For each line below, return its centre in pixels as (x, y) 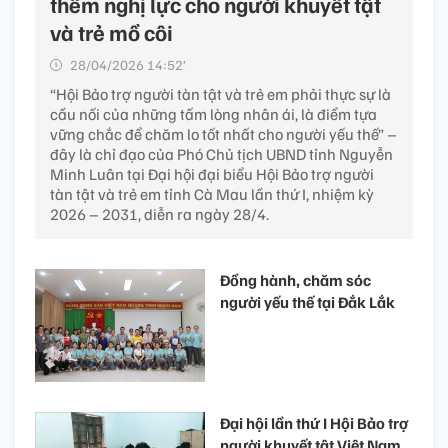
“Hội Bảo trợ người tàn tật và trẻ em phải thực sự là (220, 94)
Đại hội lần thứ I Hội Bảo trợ (314, 423)
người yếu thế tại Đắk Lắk (307, 302)
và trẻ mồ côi (111, 32)
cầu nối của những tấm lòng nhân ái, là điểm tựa (213, 114)
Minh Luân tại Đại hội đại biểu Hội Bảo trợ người (212, 174)
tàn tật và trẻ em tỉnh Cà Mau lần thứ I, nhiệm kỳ (212, 194)
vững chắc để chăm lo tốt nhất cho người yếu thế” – (223, 134)
